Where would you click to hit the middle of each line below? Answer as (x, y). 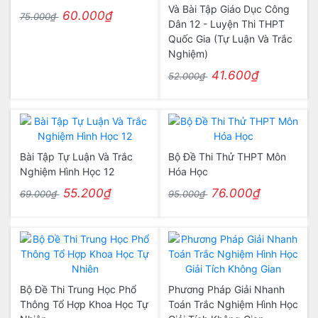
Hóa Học (188, 171)
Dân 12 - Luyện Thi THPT (226, 24)
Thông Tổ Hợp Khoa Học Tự (84, 304)
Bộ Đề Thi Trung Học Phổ (78, 289)
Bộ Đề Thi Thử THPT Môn (227, 157)
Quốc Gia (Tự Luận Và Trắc (230, 39)
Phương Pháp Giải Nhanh (226, 289)
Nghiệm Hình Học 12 (67, 171)
